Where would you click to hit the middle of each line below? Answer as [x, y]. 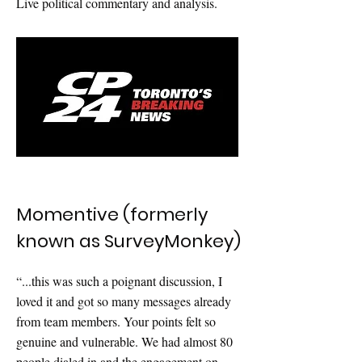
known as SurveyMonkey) [128, 241]
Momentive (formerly [112, 215]
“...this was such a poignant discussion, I [119, 281]
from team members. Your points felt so [116, 321]
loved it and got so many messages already [124, 301]
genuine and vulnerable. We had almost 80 [124, 341]
